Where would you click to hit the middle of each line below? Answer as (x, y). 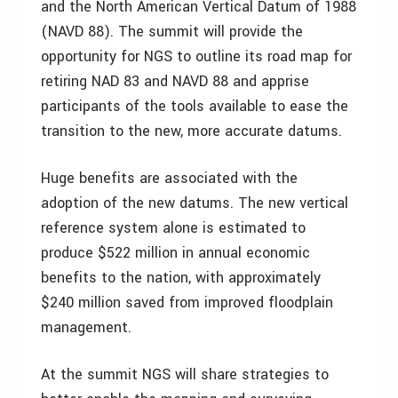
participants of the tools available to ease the (195, 106)
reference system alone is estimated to (173, 228)
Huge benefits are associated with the (169, 178)
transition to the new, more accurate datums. (191, 131)
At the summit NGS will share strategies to (185, 374)
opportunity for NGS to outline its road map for (196, 56)
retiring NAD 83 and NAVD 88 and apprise (175, 81)
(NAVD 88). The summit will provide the (172, 32)
